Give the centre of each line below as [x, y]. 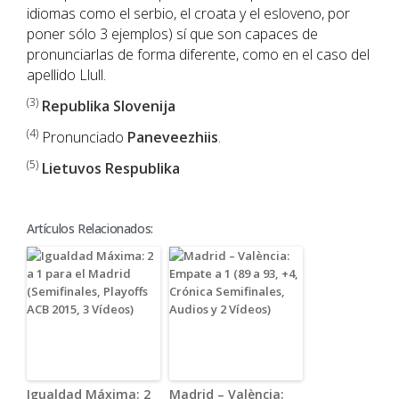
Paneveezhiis [173, 137]
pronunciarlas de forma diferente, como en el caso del [198, 54]
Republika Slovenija [109, 106]
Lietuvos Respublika [111, 168]
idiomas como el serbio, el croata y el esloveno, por [188, 13]
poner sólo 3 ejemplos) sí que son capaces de [172, 34]
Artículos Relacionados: [90, 228]
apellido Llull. [66, 75]
